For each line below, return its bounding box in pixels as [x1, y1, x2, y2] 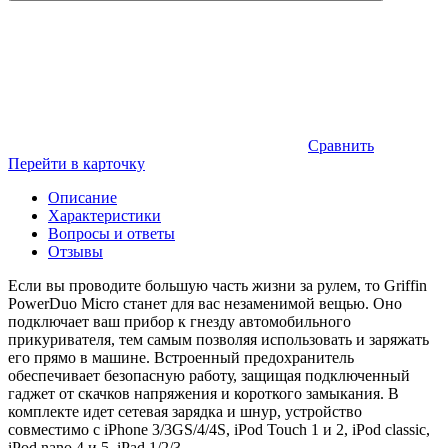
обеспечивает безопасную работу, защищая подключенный [8, 366, 410, 384]
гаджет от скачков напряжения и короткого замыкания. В [8, 384, 399, 402]
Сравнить [308, 136, 374, 154]
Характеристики [48, 206, 161, 224]
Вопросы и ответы [48, 224, 175, 242]
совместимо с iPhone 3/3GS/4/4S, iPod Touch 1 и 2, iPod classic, [8, 420, 430, 438]
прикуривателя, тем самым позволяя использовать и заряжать [8, 330, 429, 348]
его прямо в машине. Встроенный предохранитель [8, 348, 354, 366]
